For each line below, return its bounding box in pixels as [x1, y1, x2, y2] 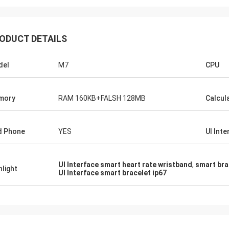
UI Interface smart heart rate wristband [58, 161, 192, 169]
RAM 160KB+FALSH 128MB [58, 94, 146, 102]
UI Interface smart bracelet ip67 [58, 169, 167, 177]
